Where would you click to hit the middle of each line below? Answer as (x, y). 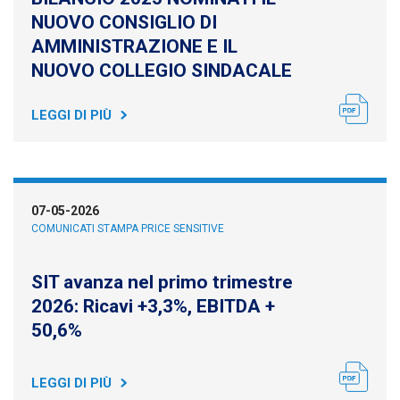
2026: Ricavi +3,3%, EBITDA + (153, 306)
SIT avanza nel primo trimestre (162, 282)
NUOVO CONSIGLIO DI (124, 22)
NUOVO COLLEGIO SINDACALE (162, 71)
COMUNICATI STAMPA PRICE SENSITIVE (128, 229)
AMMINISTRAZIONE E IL (134, 46)
